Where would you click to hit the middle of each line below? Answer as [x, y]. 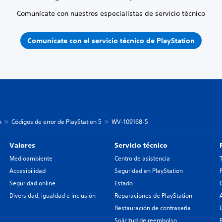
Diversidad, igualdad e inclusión [52, 195]
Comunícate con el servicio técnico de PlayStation [111, 40]
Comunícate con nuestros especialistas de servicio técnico [111, 13]
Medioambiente [31, 158]
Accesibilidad [27, 171]
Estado [123, 183]
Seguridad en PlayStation [148, 171]
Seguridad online [32, 183]
